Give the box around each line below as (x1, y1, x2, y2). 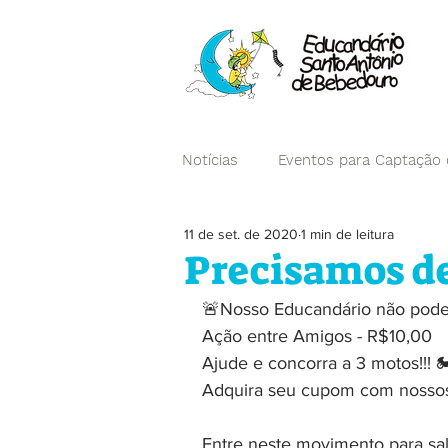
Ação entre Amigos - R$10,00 (202, 326, 432, 346)
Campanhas (222, 230, 305, 249)
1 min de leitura (301, 225, 394, 242)
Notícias (182, 150, 238, 169)
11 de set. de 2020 (184, 225, 298, 242)
